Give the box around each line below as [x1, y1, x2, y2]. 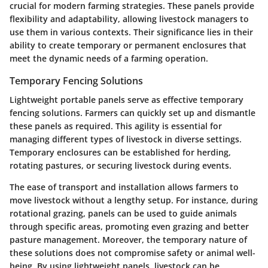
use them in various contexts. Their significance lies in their [10, 26, 253, 38]
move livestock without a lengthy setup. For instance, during [10, 194, 258, 206]
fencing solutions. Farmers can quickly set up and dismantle [10, 107, 255, 119]
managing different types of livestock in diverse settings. [10, 133, 242, 145]
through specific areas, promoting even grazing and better [10, 221, 249, 233]
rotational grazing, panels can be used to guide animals [10, 208, 237, 220]
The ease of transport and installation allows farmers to [10, 181, 239, 193]
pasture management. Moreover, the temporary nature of [10, 234, 247, 246]
